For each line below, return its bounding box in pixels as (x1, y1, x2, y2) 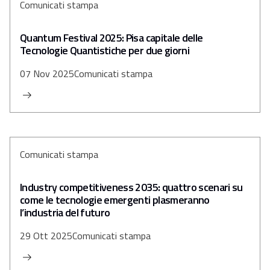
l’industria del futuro (20, 204, 110, 221)
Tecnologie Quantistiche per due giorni (20, 42, 189, 58)
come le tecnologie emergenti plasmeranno (20, 192, 210, 208)
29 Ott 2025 (20, 228, 72, 243)
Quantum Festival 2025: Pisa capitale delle (20, 30, 203, 46)
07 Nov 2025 (20, 66, 74, 81)
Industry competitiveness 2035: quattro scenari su (20, 179, 243, 195)
